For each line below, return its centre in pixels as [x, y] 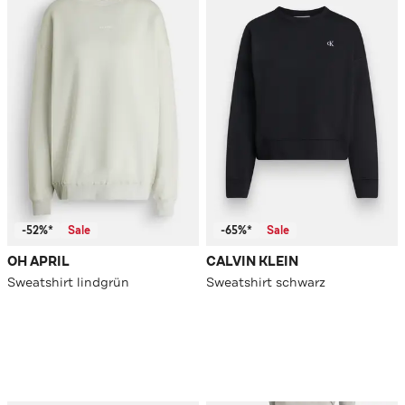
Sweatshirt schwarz [266, 283]
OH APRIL [38, 262]
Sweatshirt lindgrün [68, 283]
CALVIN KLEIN [252, 262]
